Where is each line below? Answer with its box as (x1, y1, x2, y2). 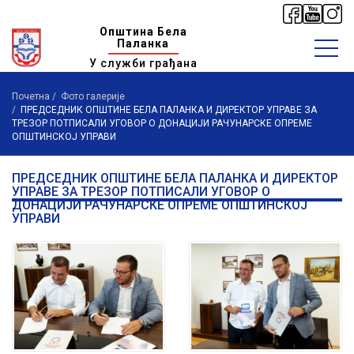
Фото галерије (61, 91, 125, 102)
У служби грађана (88, 57, 198, 70)
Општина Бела (99, 25, 187, 38)
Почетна (12, 91, 50, 102)
